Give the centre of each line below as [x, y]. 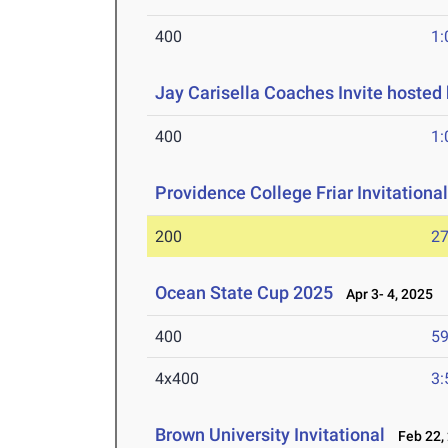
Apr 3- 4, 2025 [385, 294]
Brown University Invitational [270, 435]
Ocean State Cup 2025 [244, 293]
